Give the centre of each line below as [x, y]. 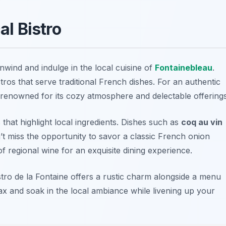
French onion [184, 136]
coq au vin [202, 122]
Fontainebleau [184, 67]
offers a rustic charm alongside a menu [145, 176]
